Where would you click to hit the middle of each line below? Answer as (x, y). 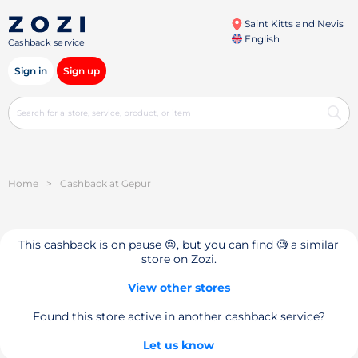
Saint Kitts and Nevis (292, 24)
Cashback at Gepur (105, 183)
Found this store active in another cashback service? (179, 316)
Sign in (31, 71)
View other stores (179, 288)
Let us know (179, 345)
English (261, 39)
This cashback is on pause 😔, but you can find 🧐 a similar (179, 245)
